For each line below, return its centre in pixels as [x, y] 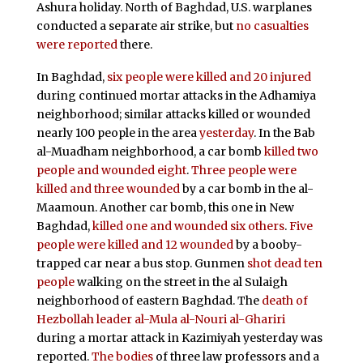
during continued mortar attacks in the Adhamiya [176, 96]
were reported [77, 45]
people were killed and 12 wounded [135, 245]
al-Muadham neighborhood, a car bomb [150, 152]
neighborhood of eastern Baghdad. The [149, 301]
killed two [291, 152]
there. [135, 45]
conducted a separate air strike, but [136, 26]
